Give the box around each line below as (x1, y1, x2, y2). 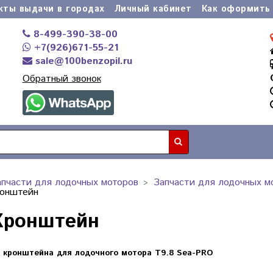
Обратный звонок (22, 72, 101, 86)
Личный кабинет (114, 3, 192, 15)
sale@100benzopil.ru (32, 54, 132, 68)
